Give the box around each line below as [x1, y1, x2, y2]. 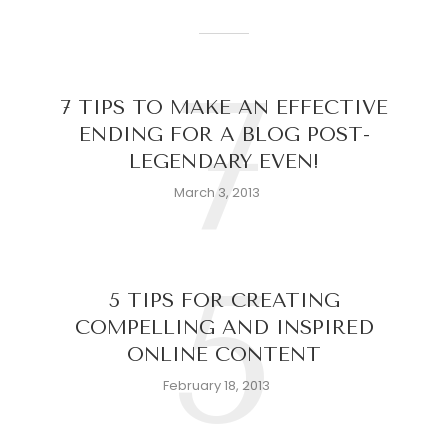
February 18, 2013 [163, 376, 270, 395]
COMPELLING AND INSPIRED [74, 316, 374, 339]
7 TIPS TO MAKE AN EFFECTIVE [60, 96, 388, 119]
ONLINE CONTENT [127, 343, 321, 366]
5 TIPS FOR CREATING [108, 289, 340, 312]
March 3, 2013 [173, 183, 260, 202]
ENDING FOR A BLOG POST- [78, 123, 370, 146]
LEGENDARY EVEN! [129, 150, 319, 173]
